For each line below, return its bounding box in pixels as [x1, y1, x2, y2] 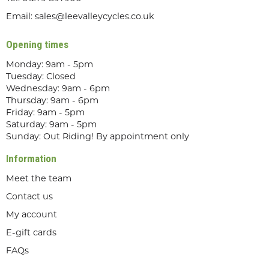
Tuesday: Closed [6, 73, 76, 82]
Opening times [6, 38, 68, 51]
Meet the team [6, 175, 71, 184]
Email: [6, 13, 35, 22]
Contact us [6, 193, 53, 202]
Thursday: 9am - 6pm [6, 97, 98, 106]
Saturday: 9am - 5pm [6, 121, 97, 130]
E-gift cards [6, 229, 56, 238]
